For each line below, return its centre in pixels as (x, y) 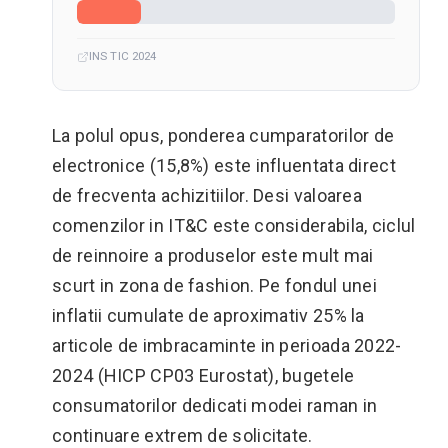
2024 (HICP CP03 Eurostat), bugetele (203, 375)
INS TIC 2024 (123, 56)
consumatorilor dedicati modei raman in (215, 405)
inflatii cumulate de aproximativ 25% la (208, 315)
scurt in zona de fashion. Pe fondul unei (214, 285)
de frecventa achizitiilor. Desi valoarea (207, 195)
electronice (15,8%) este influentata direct (224, 165)
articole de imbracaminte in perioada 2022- (227, 345)
